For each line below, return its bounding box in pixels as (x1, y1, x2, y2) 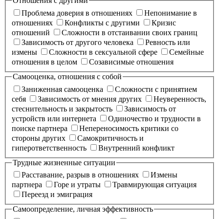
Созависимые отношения (89, 58, 174, 66)
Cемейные (169, 48, 204, 57)
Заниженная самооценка (22, 85, 103, 93)
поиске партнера (12, 124, 67, 132)
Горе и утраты (54, 180, 101, 189)
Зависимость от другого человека (22, 38, 133, 47)
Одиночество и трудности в (108, 114, 201, 123)
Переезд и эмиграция (22, 190, 92, 199)
